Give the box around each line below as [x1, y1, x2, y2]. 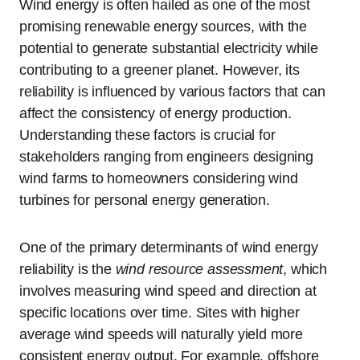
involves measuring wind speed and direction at [19, 282, 317, 299]
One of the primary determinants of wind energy [19, 239, 318, 256]
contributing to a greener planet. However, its [19, 61, 300, 78]
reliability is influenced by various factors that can [19, 83, 325, 100]
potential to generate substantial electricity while [19, 39, 318, 56]
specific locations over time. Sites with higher [19, 304, 300, 321]
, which [283, 260, 328, 277]
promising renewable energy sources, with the [19, 18, 308, 35]
